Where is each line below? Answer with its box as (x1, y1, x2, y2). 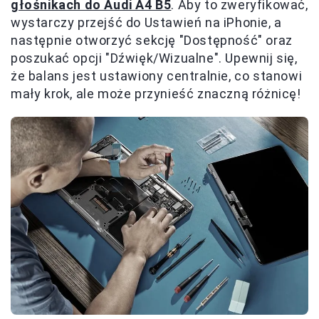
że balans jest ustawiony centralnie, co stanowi (11, 68, 303, 83)
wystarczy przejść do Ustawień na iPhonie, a (11, 15, 282, 30)
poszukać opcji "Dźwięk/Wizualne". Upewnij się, (11, 51, 298, 66)
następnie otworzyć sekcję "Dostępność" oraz (11, 33, 293, 48)
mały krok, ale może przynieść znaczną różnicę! (11, 86, 301, 101)
